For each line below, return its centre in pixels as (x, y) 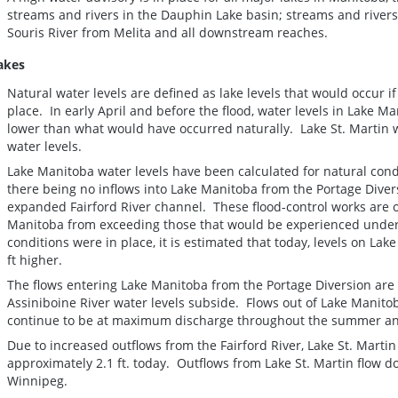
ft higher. (35, 259)
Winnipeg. (37, 380)
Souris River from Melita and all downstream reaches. (167, 32)
